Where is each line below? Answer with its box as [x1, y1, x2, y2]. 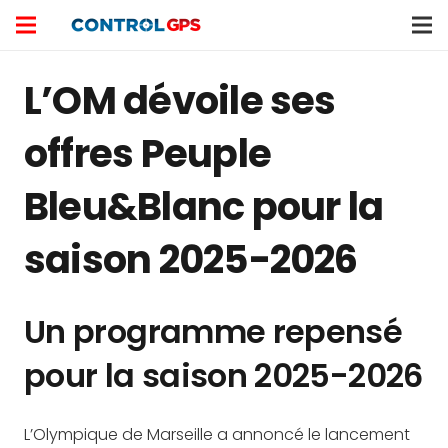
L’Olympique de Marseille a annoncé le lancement [24, 423, 410, 446]
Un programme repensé [24, 309, 403, 354]
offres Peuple [24, 127, 272, 180]
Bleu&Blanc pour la [24, 180, 384, 233]
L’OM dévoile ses [24, 74, 336, 127]
